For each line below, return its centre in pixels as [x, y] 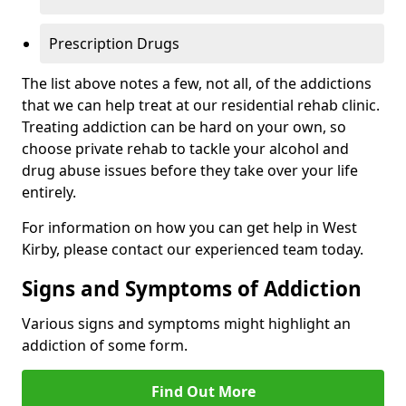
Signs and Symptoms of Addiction [192, 289]
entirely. [49, 193]
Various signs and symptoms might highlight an [186, 324]
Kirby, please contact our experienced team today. [193, 250]
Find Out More [203, 392]
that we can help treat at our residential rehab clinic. [201, 106]
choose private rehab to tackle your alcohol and [185, 149]
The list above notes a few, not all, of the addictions [197, 84]
